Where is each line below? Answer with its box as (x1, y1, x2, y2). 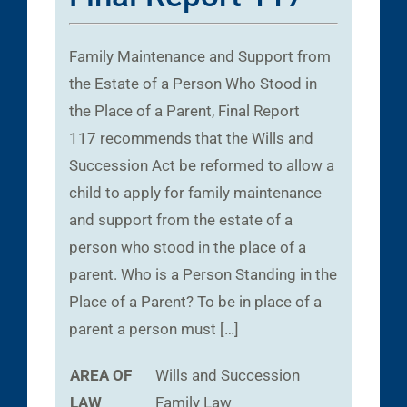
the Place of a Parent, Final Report (69, 102, 300, 121)
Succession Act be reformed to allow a (69, 156, 334, 175)
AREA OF (70, 366, 132, 385)
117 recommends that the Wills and (69, 129, 313, 148)
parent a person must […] (69, 320, 239, 339)
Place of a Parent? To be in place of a (69, 293, 322, 312)
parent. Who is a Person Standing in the (69, 265, 337, 284)
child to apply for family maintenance (69, 184, 322, 203)
